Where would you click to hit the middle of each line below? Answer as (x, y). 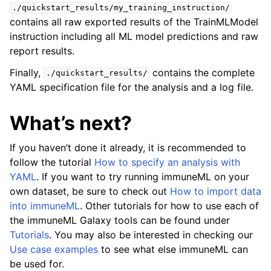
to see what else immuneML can (173, 249)
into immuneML (45, 205)
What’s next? (71, 123)
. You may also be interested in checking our (151, 234)
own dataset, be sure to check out (90, 191)
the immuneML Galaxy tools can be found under (120, 220)
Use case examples (54, 249)
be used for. (37, 263)
